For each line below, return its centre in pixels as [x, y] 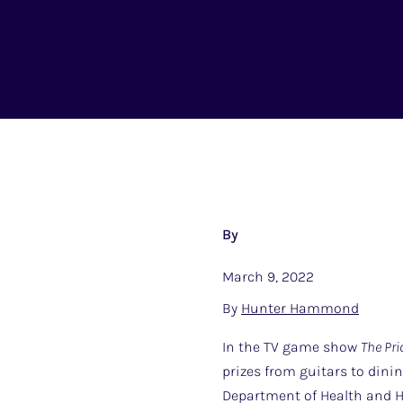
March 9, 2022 [268, 276]
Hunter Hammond [300, 308]
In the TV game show [291, 346]
